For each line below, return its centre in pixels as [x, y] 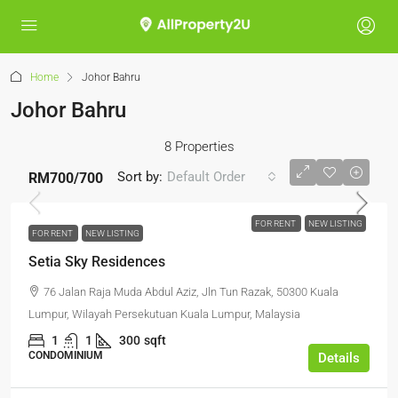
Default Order [206, 177]
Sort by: [140, 176]
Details [339, 358]
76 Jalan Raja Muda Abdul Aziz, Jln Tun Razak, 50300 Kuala [191, 292]
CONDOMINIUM [66, 355]
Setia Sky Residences [97, 262]
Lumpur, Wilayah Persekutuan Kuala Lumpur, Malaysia [164, 314]
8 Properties [199, 147]
